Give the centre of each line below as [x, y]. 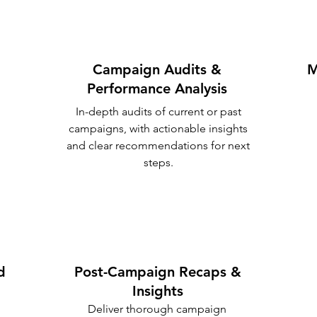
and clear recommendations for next [158, 145]
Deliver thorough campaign [157, 309]
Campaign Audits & [157, 69]
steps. [158, 162]
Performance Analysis [157, 88]
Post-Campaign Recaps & [158, 272]
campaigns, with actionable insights [158, 128]
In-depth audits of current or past [158, 111]
